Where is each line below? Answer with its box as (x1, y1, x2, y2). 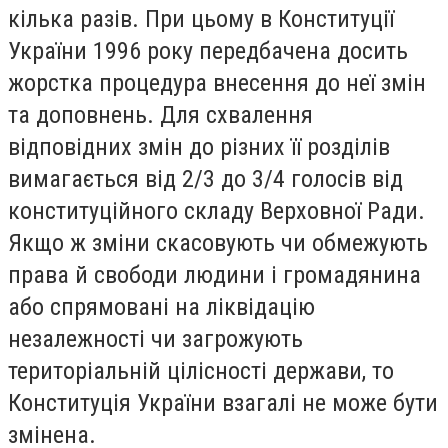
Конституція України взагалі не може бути (8, 388, 438, 417)
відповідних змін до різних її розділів (8, 132, 390, 161)
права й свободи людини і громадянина (8, 260, 421, 289)
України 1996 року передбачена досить (8, 36, 408, 65)
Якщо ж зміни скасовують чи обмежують (8, 228, 428, 257)
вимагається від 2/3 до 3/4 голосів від (8, 164, 403, 193)
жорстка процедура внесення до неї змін (8, 68, 426, 97)
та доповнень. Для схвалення (8, 100, 313, 129)
